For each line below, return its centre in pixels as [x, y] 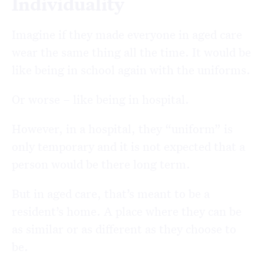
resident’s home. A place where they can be [127, 211]
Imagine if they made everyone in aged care [127, 34]
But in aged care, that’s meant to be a [111, 194]
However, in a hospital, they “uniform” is [122, 129]
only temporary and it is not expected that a [128, 146]
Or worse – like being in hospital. [100, 99]
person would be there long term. [101, 164]
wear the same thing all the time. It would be [131, 52]
